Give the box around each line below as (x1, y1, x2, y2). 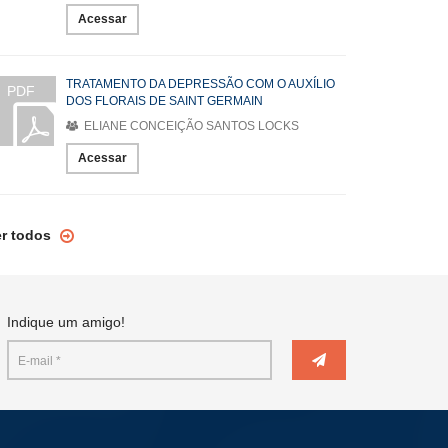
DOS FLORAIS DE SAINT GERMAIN (66, 94, 263, 108)
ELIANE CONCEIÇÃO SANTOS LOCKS (81, 119, 299, 133)
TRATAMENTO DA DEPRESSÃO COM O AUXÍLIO (66, 77, 335, 91)
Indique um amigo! (7, 314, 125, 330)
